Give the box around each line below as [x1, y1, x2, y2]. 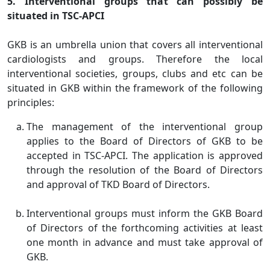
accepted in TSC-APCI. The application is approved [27, 149, 263, 162]
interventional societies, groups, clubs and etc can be [7, 67, 263, 80]
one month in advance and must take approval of [27, 236, 263, 249]
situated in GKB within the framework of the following [7, 81, 263, 95]
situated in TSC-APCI [7, 9, 104, 22]
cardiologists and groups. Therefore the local [7, 52, 263, 66]
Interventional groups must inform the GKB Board [27, 207, 263, 220]
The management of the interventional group [27, 120, 263, 133]
